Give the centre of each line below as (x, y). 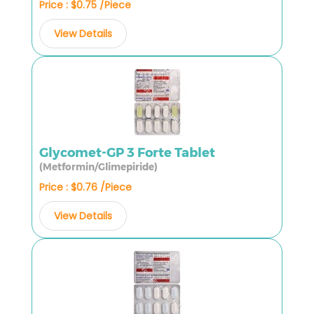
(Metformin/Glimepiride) (98, 166)
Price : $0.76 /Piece (86, 187)
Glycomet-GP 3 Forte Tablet (127, 152)
